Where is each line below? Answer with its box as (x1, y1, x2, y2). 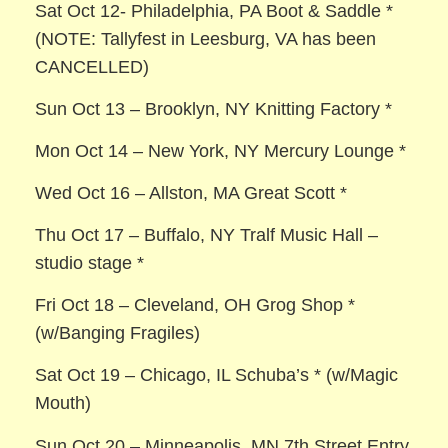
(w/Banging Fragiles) (35, 323, 201, 344)
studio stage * (35, 253, 145, 274)
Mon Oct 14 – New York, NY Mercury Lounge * (35, 141, 407, 162)
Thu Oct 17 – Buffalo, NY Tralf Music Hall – (35, 225, 379, 246)
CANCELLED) (35, 57, 150, 78)
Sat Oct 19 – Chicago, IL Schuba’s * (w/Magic (35, 365, 399, 386)
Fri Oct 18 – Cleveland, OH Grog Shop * (35, 295, 356, 316)
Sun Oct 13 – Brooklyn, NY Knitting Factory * (35, 99, 393, 120)
